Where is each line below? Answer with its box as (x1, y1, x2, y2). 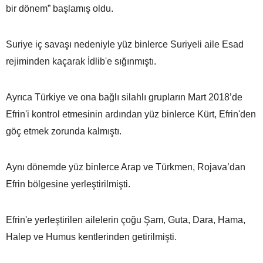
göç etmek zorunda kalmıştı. (6, 126, 122, 136)
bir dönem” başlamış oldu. (6, 3, 113, 14)
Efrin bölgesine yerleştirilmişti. (6, 178, 130, 189)
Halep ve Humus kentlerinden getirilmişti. (6, 231, 177, 242)
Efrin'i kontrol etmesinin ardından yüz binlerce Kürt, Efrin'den (6, 109, 256, 119)
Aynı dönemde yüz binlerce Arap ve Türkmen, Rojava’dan (6, 161, 245, 172)
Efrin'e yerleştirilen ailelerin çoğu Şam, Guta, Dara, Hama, (6, 214, 245, 225)
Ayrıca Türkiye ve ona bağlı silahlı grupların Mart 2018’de (6, 92, 242, 102)
